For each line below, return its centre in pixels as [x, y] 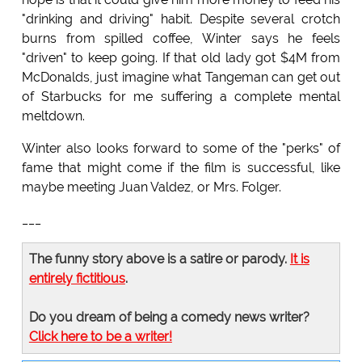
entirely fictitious [77, 278]
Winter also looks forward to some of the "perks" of [181, 148]
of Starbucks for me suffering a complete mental [181, 96]
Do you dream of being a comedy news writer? [169, 317]
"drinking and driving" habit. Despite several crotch [181, 19]
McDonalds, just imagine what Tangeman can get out [181, 77]
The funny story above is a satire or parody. [159, 259]
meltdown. [53, 116]
